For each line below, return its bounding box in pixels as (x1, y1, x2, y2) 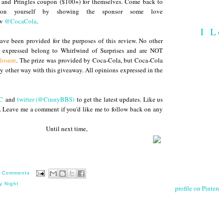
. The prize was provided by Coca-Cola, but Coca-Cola (16, 56, 163, 65)
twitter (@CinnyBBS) (17, 95, 75, 104)
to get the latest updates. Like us (74, 95, 163, 104)
